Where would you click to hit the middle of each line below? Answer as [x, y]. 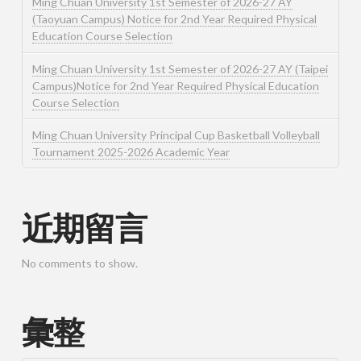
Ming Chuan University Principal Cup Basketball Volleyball [176, 135]
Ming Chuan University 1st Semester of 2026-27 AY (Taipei [180, 68]
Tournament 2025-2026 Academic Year [131, 151]
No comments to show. [79, 263]
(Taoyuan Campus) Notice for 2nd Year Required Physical [174, 19]
